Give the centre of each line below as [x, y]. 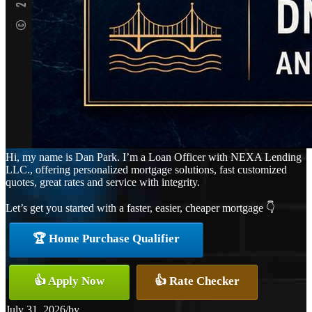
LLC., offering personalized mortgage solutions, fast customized [146, 170]
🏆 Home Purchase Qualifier [106, 239]
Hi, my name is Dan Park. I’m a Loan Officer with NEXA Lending [154, 157]
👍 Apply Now [69, 281]
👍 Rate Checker [197, 281]
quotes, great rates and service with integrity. [103, 182]
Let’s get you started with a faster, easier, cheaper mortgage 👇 [140, 208]
